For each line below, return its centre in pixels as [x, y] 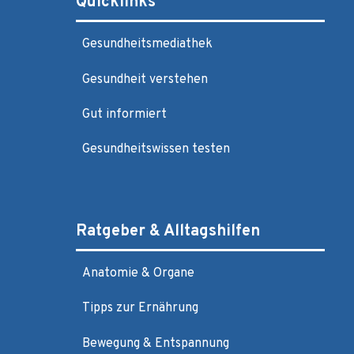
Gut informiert [124, 114]
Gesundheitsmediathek [147, 45]
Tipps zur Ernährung [140, 309]
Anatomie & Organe [138, 274]
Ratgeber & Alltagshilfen [168, 231]
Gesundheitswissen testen [156, 150]
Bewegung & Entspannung [156, 343]
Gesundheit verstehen [145, 79]
